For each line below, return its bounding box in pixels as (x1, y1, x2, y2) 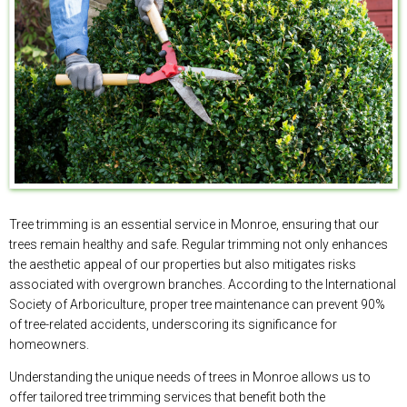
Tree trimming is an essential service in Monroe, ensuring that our (9, 216, 379, 232)
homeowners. (9, 336, 89, 352)
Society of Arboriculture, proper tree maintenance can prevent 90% (9, 296, 385, 312)
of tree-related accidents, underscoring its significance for (9, 316, 337, 332)
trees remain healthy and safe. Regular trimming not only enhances (9, 236, 388, 252)
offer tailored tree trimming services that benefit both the (9, 389, 325, 404)
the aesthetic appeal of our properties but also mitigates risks (9, 256, 356, 272)
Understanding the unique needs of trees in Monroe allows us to (9, 369, 371, 384)
